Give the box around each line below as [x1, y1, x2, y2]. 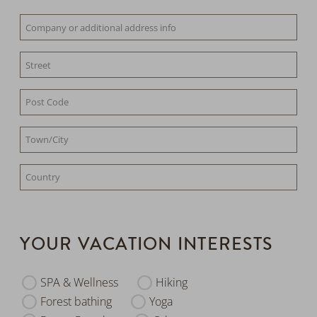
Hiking [156, 275, 188, 291]
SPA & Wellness [40, 275, 119, 291]
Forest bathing [40, 294, 113, 310]
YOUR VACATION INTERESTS [20, 231, 273, 258]
